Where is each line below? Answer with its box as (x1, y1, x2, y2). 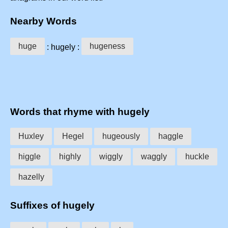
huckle (185, 152, 209, 161)
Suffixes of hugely (10, 199, 95, 211)
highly (59, 152, 81, 161)
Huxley (18, 132, 44, 141)
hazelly (18, 173, 44, 182)
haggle (158, 132, 183, 141)
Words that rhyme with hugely (10, 106, 150, 117)
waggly (141, 152, 167, 161)
